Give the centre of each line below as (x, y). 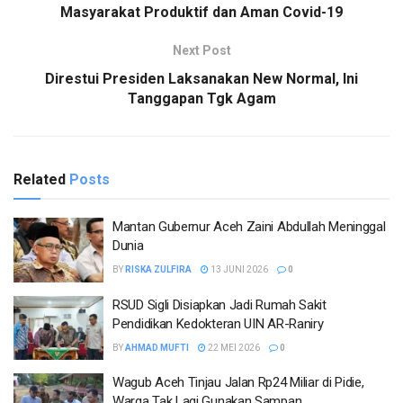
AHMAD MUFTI (157, 347)
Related (40, 180)
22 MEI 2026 (233, 347)
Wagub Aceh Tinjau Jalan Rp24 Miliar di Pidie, (238, 383)
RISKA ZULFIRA (158, 270)
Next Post (201, 51)
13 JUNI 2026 (238, 270)
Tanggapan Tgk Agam (201, 99)
